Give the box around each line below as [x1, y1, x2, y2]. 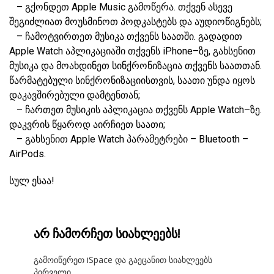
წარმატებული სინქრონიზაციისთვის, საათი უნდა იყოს [9, 75, 255, 87]
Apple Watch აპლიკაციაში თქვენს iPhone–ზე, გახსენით [9, 45, 256, 57]
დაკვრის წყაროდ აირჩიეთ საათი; [9, 119, 165, 131]
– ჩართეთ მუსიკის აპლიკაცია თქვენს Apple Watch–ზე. [9, 104, 262, 116]
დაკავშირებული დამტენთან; [9, 89, 140, 102]
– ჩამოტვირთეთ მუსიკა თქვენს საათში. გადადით [9, 31, 242, 43]
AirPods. [9, 148, 46, 160]
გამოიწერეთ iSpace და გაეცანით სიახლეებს [34, 254, 212, 266]
